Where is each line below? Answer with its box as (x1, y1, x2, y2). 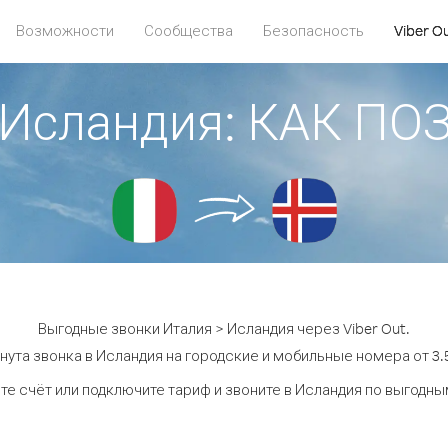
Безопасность (263, 21, 364, 40)
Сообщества (144, 21, 233, 40)
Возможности (16, 21, 114, 40)
